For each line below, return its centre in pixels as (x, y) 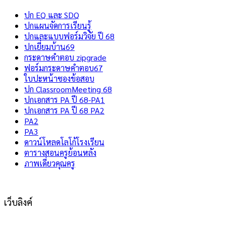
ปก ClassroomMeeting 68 (68, 89)
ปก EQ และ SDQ (52, 15)
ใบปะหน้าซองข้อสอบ (59, 79)
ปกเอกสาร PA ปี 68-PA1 (65, 100)
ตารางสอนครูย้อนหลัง (60, 153)
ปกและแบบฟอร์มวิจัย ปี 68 (69, 36)
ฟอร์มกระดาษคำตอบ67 (64, 68)
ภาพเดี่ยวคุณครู (50, 163)
